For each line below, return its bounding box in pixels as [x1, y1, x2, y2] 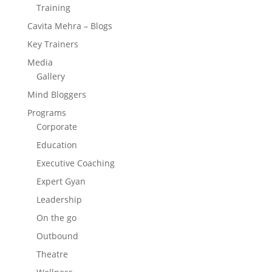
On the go [36, 212, 76, 223]
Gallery [36, 70, 65, 82]
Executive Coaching [36, 157, 115, 169]
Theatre [36, 248, 68, 260]
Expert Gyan [36, 175, 86, 187]
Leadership [36, 194, 82, 205]
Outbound [36, 230, 78, 242]
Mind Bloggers [27, 89, 86, 100]
